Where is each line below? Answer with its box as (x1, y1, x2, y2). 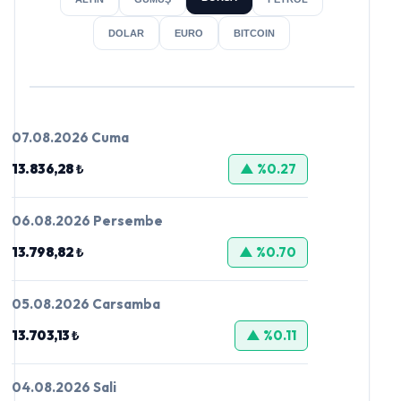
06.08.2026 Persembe (12, 211, 163, 229)
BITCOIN (234, 27, 276, 38)
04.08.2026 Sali (12, 378, 116, 396)
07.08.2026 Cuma (12, 128, 129, 146)
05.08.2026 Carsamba (12, 294, 160, 312)
